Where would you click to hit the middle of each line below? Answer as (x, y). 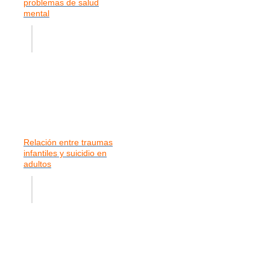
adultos (37, 164)
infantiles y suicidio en (65, 153)
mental (36, 13)
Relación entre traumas (68, 142)
